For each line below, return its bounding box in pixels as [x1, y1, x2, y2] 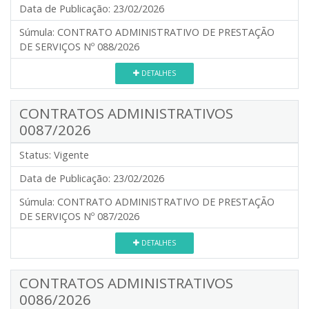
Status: [19, 148, 51, 161]
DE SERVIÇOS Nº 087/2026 [19, 210, 139, 223]
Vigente [54, 148, 89, 161]
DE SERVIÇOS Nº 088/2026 [19, 40, 139, 53]
